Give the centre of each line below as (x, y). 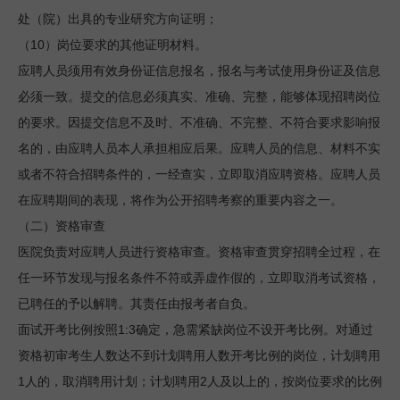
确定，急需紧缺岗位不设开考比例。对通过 (254, 330)
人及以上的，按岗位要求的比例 (295, 382)
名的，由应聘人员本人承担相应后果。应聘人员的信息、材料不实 (199, 149)
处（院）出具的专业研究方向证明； (118, 19)
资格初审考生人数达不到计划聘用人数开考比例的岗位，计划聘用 (199, 356)
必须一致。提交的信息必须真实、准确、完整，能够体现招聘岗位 (199, 97)
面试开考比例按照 (68, 330)
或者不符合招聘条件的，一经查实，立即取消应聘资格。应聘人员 (199, 175)
